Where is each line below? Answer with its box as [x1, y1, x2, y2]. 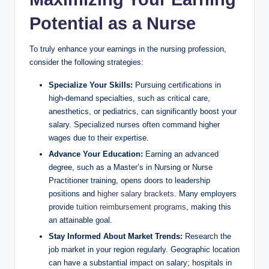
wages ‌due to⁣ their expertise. [49, 133, 149, 142]
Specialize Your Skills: [49, 80, 133, 89]
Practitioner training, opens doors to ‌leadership [49, 175, 210, 185]
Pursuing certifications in [133, 80, 221, 89]
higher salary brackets [97, 189, 174, 198]
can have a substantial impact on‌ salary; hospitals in [49, 258, 232, 267]
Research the [183, 232, 231, 241]
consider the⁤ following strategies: [29, 57, 144, 67]
